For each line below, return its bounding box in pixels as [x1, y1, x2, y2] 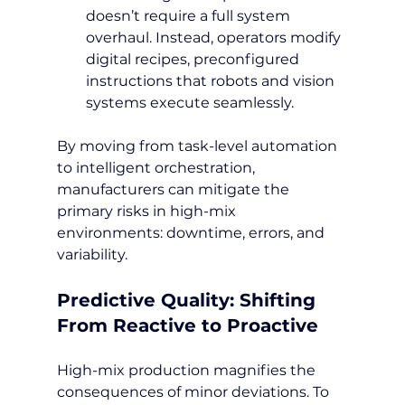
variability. [56, 245, 127, 263]
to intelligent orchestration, [56, 158, 259, 176]
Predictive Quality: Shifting [56, 288, 321, 311]
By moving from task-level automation [56, 137, 341, 155]
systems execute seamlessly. [85, 93, 294, 111]
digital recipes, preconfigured [85, 50, 303, 68]
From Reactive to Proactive [56, 314, 318, 336]
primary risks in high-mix [56, 202, 240, 220]
